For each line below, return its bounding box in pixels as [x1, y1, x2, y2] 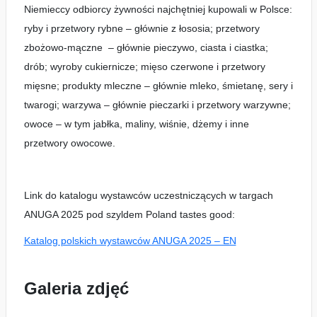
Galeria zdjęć [23, 279, 129, 298]
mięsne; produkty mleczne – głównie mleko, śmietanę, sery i [23, 80, 293, 91]
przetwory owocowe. [23, 137, 115, 149]
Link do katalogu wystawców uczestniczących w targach [23, 190, 273, 201]
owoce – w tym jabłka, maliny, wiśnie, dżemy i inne [23, 118, 249, 129]
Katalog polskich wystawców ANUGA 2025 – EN [23, 235, 236, 246]
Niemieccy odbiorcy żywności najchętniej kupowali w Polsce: [23, 4, 292, 15]
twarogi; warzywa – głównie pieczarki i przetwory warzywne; [23, 99, 291, 110]
